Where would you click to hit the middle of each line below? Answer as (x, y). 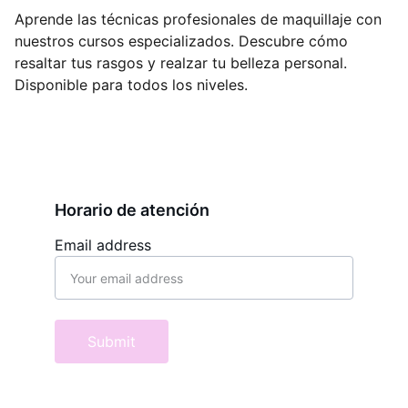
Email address (103, 245)
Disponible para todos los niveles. (131, 85)
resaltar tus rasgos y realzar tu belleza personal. (181, 63)
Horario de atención (132, 210)
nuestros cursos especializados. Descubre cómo (181, 41)
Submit (112, 342)
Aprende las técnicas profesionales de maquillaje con (198, 19)
